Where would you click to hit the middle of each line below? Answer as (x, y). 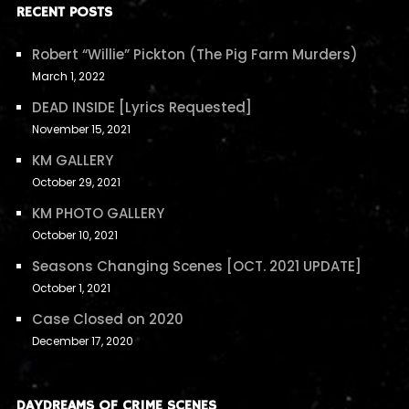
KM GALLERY (72, 160)
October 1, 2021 (71, 288)
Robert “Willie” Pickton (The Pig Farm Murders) (194, 54)
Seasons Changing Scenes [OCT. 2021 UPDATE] (196, 266)
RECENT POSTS (64, 12)
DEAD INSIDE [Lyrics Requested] (142, 107)
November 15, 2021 (81, 129)
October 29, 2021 (76, 182)
